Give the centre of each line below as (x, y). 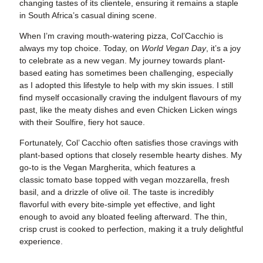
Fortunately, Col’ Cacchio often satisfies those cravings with (129, 143)
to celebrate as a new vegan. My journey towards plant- (122, 61)
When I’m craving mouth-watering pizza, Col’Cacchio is (121, 36)
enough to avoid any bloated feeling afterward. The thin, (123, 217)
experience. (41, 242)
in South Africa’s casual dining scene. (88, 16)
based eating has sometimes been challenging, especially (126, 73)
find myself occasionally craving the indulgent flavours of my (130, 98)
